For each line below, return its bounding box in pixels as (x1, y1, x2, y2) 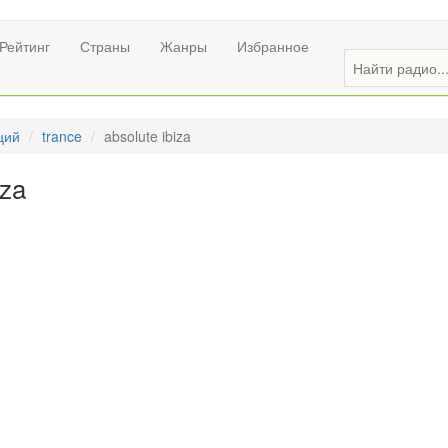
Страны (80, 36, 130, 56)
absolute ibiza (104, 126, 191, 146)
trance (42, 126, 82, 146)
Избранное (237, 36, 309, 56)
